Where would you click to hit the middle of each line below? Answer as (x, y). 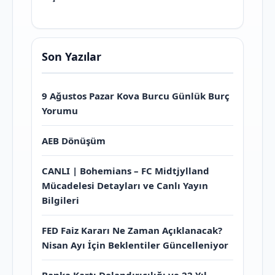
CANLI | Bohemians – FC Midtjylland (126, 171)
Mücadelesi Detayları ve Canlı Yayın (125, 186)
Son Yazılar (72, 57)
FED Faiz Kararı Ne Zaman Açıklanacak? (132, 230)
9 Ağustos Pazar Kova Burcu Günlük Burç (136, 96)
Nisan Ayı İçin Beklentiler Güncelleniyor (135, 245)
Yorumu (60, 111)
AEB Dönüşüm (74, 141)
